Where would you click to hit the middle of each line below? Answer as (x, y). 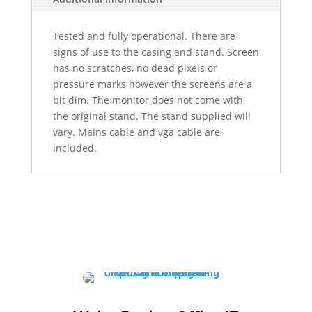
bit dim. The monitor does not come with (148, 100)
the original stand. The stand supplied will (151, 116)
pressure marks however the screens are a (152, 84)
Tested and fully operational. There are (144, 36)
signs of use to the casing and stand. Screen (156, 52)
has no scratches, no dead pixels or (135, 68)
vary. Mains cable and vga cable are (136, 132)
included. (75, 148)
